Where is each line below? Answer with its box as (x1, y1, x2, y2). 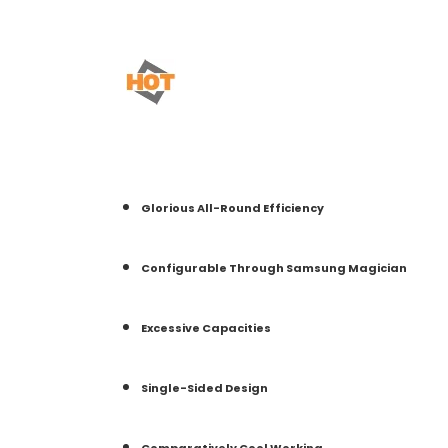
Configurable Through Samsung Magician (141, 260, 407, 277)
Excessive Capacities (141, 320, 271, 337)
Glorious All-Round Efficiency (141, 200, 324, 217)
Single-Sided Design (141, 380, 268, 397)
